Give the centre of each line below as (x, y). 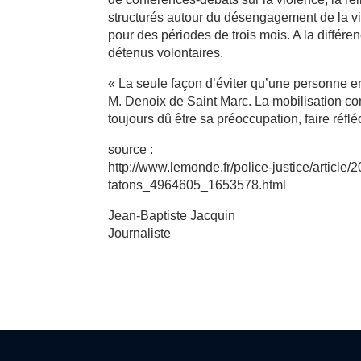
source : (131, 149)
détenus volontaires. (166, 53)
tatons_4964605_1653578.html (197, 185)
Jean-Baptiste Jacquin (172, 216)
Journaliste (140, 233)
